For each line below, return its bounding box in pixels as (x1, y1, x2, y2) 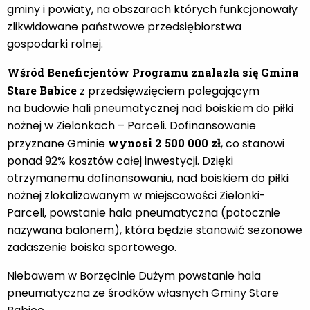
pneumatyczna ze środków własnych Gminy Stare (7, 284, 279, 301)
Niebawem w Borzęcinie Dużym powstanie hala (7, 267, 261, 284)
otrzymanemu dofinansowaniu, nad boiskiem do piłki (7, 170, 289, 186)
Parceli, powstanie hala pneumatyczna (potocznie (7, 204, 280, 221)
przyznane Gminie (7, 135, 108, 152)
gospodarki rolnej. (7, 35, 103, 52)
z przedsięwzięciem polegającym (77, 82, 259, 99)
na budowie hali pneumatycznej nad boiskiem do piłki (7, 100, 293, 116)
